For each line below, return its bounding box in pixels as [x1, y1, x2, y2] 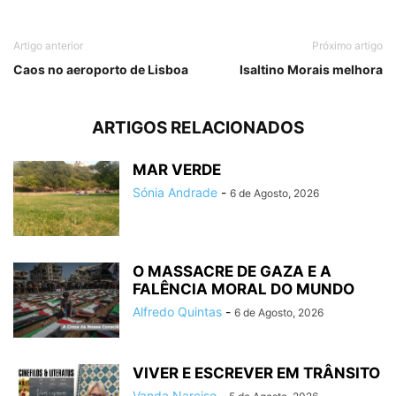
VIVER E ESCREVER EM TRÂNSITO [133, 364, 380, 383]
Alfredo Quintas [133, 304, 222, 320]
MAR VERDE [133, 161, 221, 179]
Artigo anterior [13, 39, 83, 53]
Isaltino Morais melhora [240, 62, 383, 78]
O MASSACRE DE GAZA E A [133, 263, 331, 281]
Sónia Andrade [133, 185, 217, 201]
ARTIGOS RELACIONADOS [92, 118, 304, 139]
